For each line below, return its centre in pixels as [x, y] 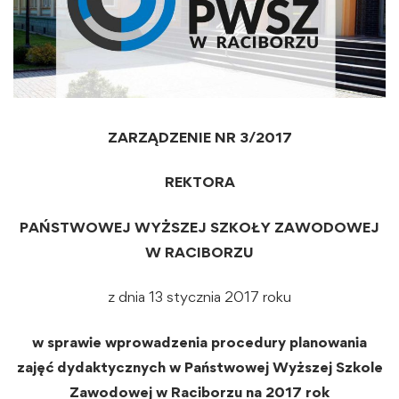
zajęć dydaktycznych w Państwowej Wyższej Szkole [199, 366]
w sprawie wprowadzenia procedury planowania [199, 342]
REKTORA [199, 182]
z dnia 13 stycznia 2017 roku [199, 297]
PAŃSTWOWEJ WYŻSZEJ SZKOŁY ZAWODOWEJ [199, 227]
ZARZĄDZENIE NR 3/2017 [199, 137]
